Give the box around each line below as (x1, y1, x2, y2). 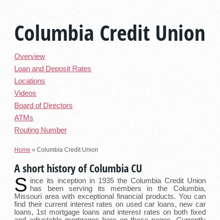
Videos (14, 89, 37, 98)
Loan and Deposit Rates (14, 65, 92, 73)
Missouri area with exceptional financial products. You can (14, 192, 206, 200)
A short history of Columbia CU (14, 160, 142, 175)
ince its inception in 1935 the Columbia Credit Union (30, 176, 206, 185)
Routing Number (14, 126, 67, 135)
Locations (14, 77, 46, 85)
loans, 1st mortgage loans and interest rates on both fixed (14, 208, 206, 216)
